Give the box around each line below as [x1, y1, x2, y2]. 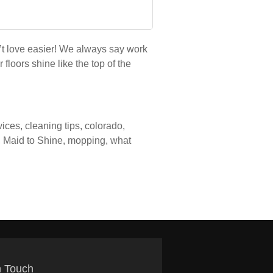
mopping [68, 135, 105, 146]
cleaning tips [25, 121, 80, 131]
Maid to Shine [3, 135, 63, 146]
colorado [85, 121, 122, 131]
